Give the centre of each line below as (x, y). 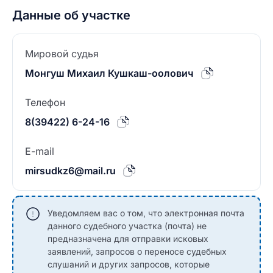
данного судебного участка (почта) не (127, 226)
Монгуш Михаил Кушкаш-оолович (109, 73)
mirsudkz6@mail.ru (70, 171)
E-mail (40, 151)
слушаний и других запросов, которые (129, 264)
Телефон (45, 102)
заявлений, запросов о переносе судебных (137, 251)
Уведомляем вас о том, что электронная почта (146, 213)
